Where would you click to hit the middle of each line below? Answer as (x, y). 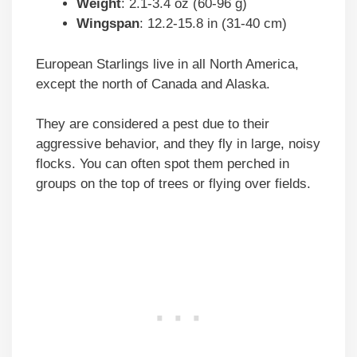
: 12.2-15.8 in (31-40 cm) (213, 24)
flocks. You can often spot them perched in (163, 164)
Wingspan (108, 24)
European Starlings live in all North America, (167, 64)
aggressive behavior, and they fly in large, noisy (178, 144)
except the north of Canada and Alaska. (153, 84)
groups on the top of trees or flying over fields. (173, 184)
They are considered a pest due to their (153, 124)
